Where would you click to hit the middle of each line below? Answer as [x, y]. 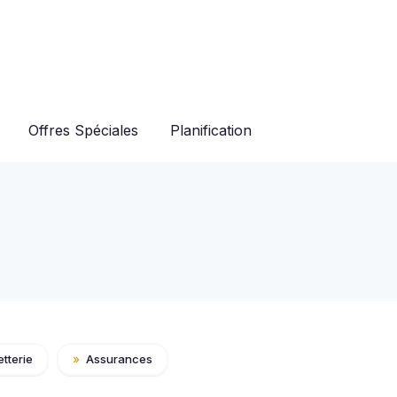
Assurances [118, 358]
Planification [211, 130]
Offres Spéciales [83, 130]
